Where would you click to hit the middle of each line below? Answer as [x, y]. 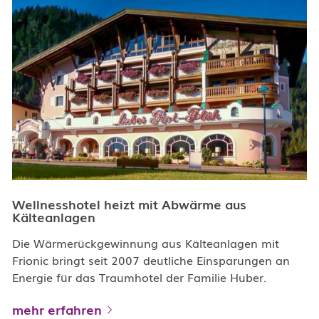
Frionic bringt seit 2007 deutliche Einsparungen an [151, 260]
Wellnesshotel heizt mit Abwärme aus [129, 204]
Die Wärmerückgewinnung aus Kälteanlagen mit [146, 243]
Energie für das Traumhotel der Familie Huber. [139, 277]
